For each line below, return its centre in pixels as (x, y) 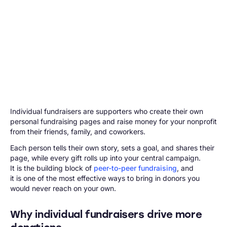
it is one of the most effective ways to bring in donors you (105, 178)
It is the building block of (52, 168)
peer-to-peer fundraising (135, 168)
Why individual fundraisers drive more (106, 214)
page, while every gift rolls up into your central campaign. (105, 158)
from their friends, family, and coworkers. (78, 131)
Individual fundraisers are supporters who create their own (107, 111)
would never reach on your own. (63, 188)
